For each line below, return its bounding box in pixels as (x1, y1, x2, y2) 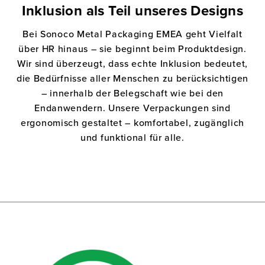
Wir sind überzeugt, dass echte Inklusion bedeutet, (17, 57, 248, 70)
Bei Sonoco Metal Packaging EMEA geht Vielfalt (22, 27, 243, 40)
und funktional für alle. (80, 131, 185, 144)
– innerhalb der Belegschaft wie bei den (41, 86, 224, 99)
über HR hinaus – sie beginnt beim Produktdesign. (18, 42, 247, 55)
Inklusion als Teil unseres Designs (21, 4, 244, 18)
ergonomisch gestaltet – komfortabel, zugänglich (21, 116, 244, 129)
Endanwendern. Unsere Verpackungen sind (34, 101, 231, 114)
